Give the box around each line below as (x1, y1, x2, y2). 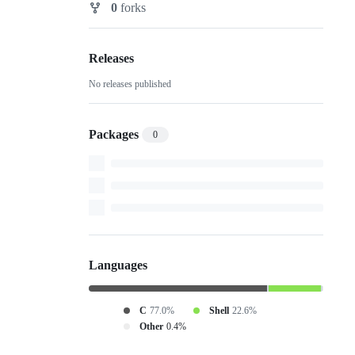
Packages (89, 128, 139, 142)
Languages (89, 258, 147, 273)
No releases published (89, 78, 171, 90)
